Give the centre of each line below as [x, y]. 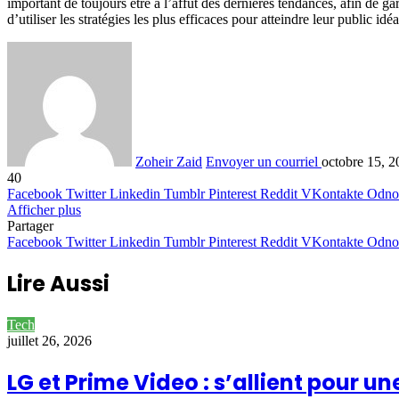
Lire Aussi [58, 283]
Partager [30, 225]
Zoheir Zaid [169, 161]
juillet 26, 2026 [49, 340]
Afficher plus [44, 209]
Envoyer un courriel [262, 161]
